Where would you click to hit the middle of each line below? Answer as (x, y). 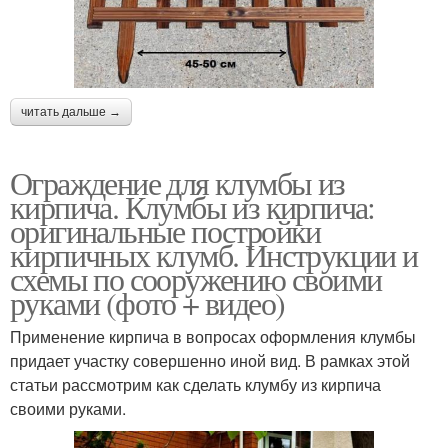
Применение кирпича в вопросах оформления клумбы (213, 337)
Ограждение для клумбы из (177, 183)
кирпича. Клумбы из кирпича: (192, 207)
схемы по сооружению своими (196, 279)
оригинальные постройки (165, 231)
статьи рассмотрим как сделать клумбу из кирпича (195, 385)
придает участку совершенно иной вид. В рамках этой (210, 361)
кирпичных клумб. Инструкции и (214, 255)
